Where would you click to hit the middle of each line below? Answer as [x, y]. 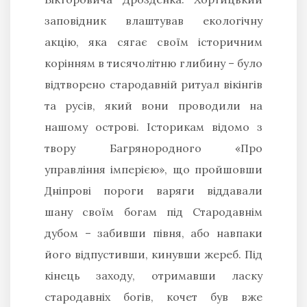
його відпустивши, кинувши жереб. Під [153, 254]
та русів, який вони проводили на [153, 105]
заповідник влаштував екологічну [153, 20]
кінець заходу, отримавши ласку [153, 275]
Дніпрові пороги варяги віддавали [153, 190]
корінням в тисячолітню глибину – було [153, 63]
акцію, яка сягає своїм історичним [153, 41]
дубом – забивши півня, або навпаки [153, 233]
